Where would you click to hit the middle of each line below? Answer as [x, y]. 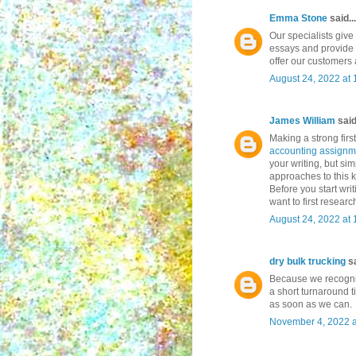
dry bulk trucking [308, 262]
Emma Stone [298, 19]
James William [302, 121]
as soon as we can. [311, 305]
